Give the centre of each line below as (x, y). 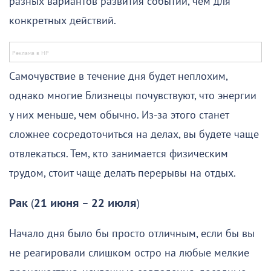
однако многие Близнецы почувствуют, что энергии (133, 96)
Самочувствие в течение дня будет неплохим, (118, 76)
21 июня (57, 203)
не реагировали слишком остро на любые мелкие (129, 253)
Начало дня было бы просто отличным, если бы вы (132, 233)
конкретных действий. (63, 21)
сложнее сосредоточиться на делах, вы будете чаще (134, 134)
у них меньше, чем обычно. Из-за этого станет (119, 115)
